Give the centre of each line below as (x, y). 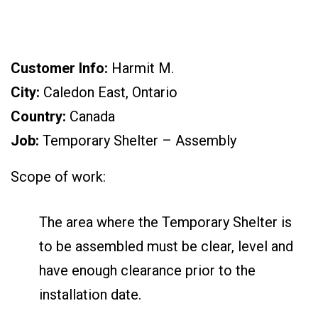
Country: (38, 117)
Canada (91, 117)
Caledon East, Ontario (109, 93)
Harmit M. (141, 68)
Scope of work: (58, 177)
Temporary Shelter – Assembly (138, 141)
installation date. (90, 295)
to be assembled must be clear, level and (166, 247)
